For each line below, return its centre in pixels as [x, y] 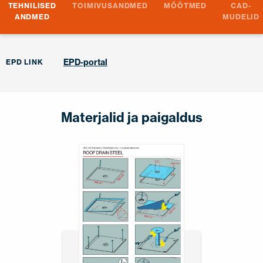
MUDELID [241, 17]
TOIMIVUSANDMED [110, 6]
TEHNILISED [32, 6]
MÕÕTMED [186, 6]
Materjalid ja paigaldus [131, 118]
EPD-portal [85, 63]
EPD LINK [25, 62]
